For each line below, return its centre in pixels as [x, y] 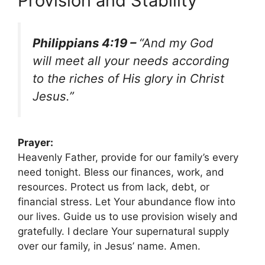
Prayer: [35, 142]
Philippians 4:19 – [86, 43]
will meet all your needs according [131, 61]
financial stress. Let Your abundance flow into [127, 201]
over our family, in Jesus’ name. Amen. [109, 246]
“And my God [176, 43]
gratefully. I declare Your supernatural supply [123, 231]
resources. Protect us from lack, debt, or [114, 187]
